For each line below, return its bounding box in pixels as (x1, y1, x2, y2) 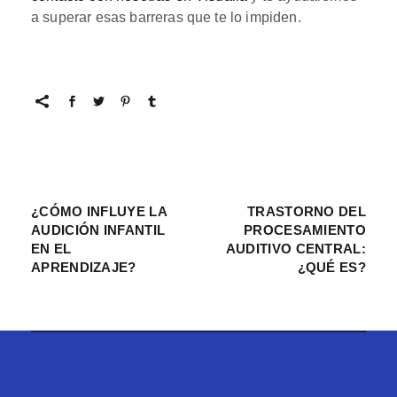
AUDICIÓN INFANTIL (31, 222, 166, 237)
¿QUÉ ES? (297, 259, 366, 275)
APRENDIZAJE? (31, 259, 136, 275)
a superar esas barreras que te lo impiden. (31, 9, 301, 25)
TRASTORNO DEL (247, 203, 366, 219)
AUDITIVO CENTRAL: (225, 240, 366, 256)
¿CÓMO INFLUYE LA (31, 203, 167, 219)
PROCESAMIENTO (244, 222, 366, 237)
